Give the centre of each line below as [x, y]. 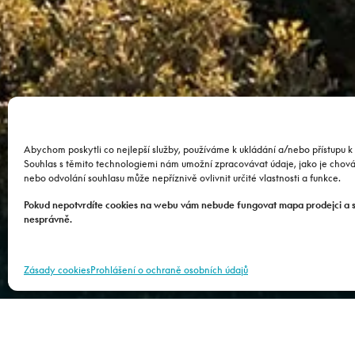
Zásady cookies [57, 270]
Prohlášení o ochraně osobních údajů [169, 270]
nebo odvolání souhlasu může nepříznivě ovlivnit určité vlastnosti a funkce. [183, 178]
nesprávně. [48, 219]
